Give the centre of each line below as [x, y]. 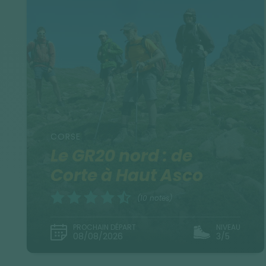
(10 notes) [155, 198]
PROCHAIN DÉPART [105, 227]
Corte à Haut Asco [127, 175]
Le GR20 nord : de [122, 156]
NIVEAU [229, 227]
